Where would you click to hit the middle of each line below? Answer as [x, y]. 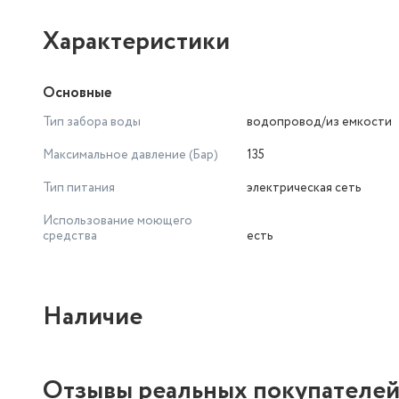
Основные [77, 93]
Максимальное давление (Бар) [130, 155]
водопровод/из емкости [319, 122]
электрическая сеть [304, 188]
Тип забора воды [92, 122]
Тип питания [79, 188]
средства [70, 236]
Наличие [93, 317]
